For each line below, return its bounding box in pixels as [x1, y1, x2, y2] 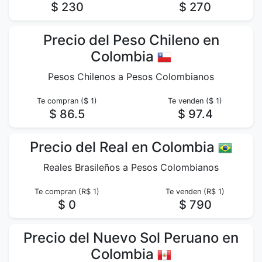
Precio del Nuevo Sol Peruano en [23, 229, 239, 246]
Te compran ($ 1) [37, 96, 97, 105]
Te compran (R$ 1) [35, 187, 99, 196]
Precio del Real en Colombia [30, 139, 218, 156]
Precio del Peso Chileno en [43, 32, 219, 49]
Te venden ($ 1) [168, 96, 222, 105]
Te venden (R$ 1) [166, 187, 225, 196]
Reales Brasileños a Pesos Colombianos [43, 161, 219, 173]
